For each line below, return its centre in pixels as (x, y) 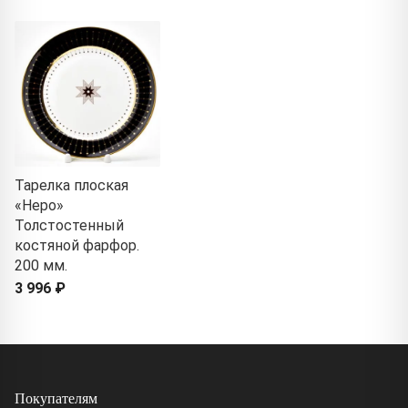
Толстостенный (69, 226)
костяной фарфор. (77, 246)
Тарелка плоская (71, 186)
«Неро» (39, 206)
